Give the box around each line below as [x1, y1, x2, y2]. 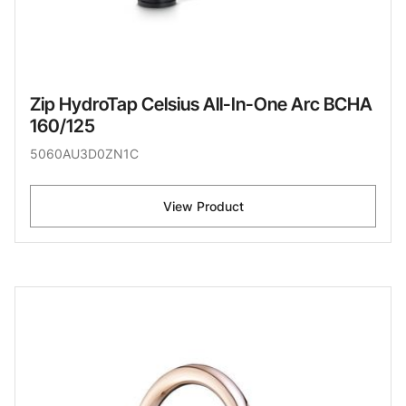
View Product [162, 198, 244, 214]
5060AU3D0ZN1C [30, 145, 139, 161]
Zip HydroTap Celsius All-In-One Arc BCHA [30, 92, 372, 115]
